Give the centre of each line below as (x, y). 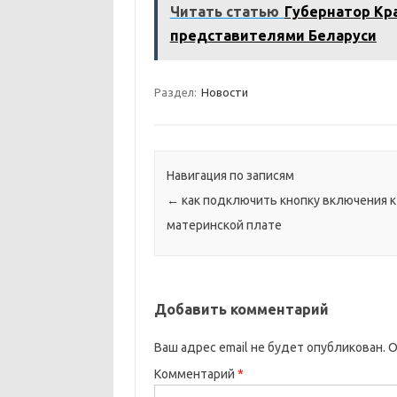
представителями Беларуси (273, 35)
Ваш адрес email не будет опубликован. (269, 348)
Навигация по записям (230, 176)
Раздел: (176, 92)
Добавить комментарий (241, 310)
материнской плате (224, 226)
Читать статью (224, 12)
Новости (224, 92)
